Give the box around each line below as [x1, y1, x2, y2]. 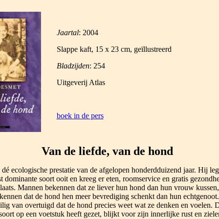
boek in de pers [56, 111, 104, 120]
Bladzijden [56, 62, 89, 70]
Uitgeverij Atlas [56, 78, 105, 87]
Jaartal [56, 28, 79, 37]
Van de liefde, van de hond [42, 145, 173, 157]
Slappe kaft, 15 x [56, 45, 111, 53]
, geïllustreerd [130, 45, 172, 53]
